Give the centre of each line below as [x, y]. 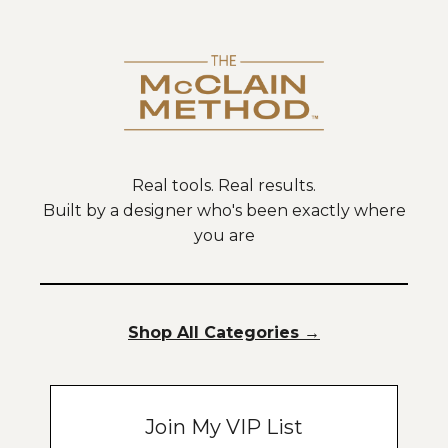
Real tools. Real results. [224, 185]
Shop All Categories [213, 332]
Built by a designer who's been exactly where [224, 210]
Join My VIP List [224, 426]
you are [224, 235]
